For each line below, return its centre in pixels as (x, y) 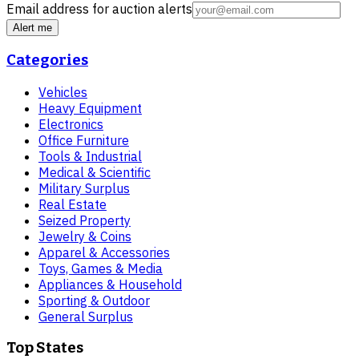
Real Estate (73, 204)
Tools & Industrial (90, 156)
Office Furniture (84, 140)
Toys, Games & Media (101, 268)
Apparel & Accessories (104, 252)
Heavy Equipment (90, 108)
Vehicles (63, 92)
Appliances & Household (110, 284)
